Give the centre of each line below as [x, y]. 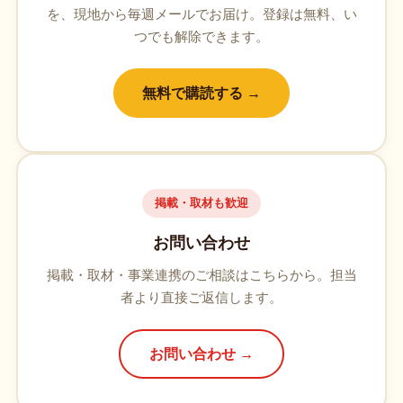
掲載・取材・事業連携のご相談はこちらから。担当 [201, 275]
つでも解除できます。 [201, 36]
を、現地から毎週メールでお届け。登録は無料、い [201, 14]
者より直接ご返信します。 [201, 297]
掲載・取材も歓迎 [201, 203]
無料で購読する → [201, 92]
